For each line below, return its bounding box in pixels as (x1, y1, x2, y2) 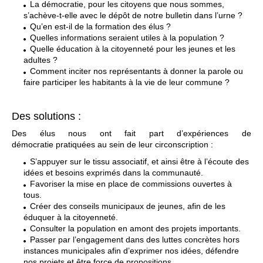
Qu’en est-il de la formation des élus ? (30, 22, 171, 31)
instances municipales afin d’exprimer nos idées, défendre (23, 246, 239, 255)
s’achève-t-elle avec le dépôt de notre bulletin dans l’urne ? (23, 11, 242, 20)
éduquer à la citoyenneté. (23, 213, 118, 222)
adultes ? (23, 55, 58, 65)
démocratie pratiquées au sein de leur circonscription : (12, 140, 213, 149)
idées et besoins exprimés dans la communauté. (23, 168, 203, 177)
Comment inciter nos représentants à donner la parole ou (30, 66, 243, 76)
